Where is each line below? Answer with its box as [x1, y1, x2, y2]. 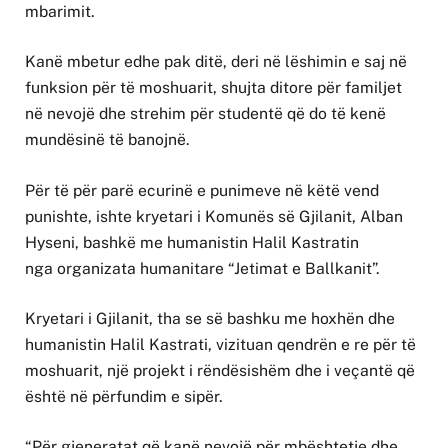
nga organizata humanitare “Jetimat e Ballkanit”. [25, 258, 380, 278]
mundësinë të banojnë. [25, 130, 190, 150]
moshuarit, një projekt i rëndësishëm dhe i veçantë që [25, 360, 415, 380]
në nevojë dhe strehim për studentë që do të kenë [25, 104, 386, 124]
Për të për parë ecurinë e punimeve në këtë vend [25, 180, 379, 200]
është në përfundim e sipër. [25, 386, 223, 406]
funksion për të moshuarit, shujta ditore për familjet [25, 78, 402, 98]
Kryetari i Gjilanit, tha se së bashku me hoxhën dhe [25, 308, 395, 328]
